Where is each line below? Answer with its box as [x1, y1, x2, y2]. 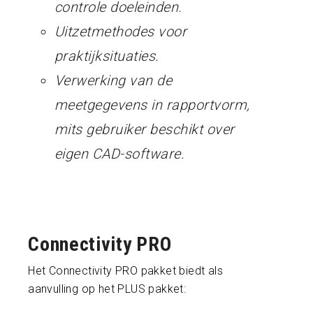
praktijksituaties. [54, 47, 159, 64]
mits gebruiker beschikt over [54, 120, 235, 138]
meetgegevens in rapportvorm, [54, 96, 250, 113]
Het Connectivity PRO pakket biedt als [28, 263, 223, 277]
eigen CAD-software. [54, 145, 185, 162]
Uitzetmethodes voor [54, 22, 187, 40]
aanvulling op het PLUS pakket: [28, 282, 187, 296]
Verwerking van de [54, 71, 173, 89]
